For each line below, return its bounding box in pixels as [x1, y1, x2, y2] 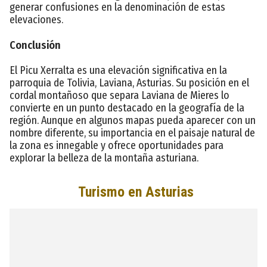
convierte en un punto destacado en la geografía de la [10, 101, 244, 114]
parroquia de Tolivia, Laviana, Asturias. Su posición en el [10, 76, 249, 89]
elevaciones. [10, 13, 63, 26]
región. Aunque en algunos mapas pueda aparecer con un [10, 113, 256, 127]
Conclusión [10, 38, 61, 52]
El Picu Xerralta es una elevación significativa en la [10, 63, 227, 77]
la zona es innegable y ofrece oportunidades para [10, 138, 223, 152]
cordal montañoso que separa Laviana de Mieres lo [10, 88, 229, 102]
